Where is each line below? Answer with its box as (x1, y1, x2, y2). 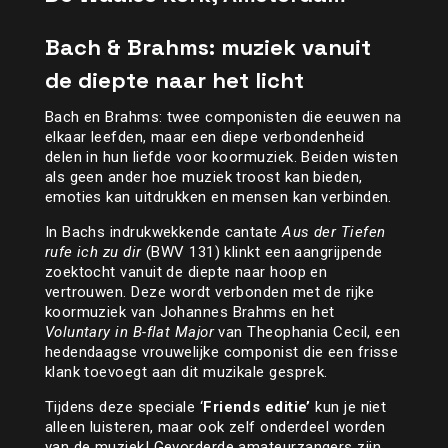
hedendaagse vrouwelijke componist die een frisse (44, 343, 399, 362)
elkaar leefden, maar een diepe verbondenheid (44, 128, 365, 147)
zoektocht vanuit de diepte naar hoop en (44, 263, 328, 282)
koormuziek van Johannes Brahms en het (44, 303, 335, 322)
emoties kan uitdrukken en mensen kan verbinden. (44, 188, 392, 207)
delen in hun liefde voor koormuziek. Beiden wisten (44, 148, 399, 167)
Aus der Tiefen (282, 223, 386, 242)
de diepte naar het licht (44, 66, 304, 95)
